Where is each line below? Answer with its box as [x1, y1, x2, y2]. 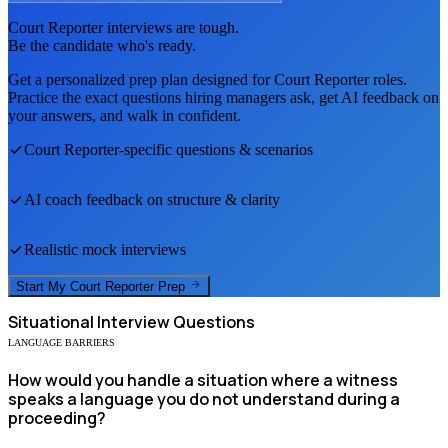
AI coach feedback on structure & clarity [24, 190, 280, 208]
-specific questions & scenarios [119, 140, 313, 158]
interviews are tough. [103, 18, 239, 36]
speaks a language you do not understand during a [8, 388, 400, 411]
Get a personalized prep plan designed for [8, 70, 274, 88]
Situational [8, 311, 94, 334]
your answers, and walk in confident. [8, 106, 241, 124]
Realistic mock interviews [24, 240, 186, 258]
